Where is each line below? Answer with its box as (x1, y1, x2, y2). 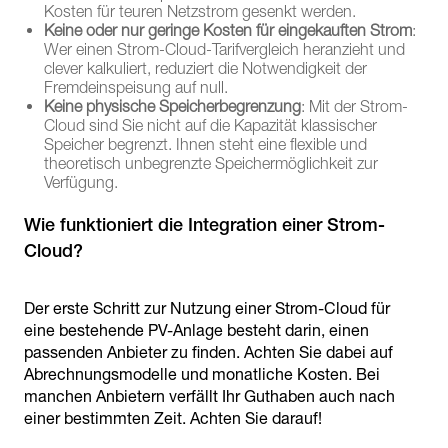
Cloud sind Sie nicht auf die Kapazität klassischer (44, 116, 377, 135)
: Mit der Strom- (301, 97, 408, 116)
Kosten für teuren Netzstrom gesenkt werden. (44, 2, 356, 21)
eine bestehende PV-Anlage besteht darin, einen (24, 321, 369, 340)
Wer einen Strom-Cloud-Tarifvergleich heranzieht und (44, 40, 405, 59)
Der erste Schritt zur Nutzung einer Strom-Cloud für (24, 299, 390, 318)
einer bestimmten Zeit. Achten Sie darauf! (24, 409, 322, 428)
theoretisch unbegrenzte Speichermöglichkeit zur (44, 154, 378, 173)
